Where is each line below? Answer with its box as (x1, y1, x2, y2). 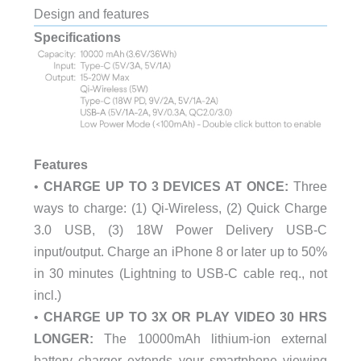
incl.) (33, 288, 61, 303)
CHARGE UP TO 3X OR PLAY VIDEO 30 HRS (43, 309, 328, 325)
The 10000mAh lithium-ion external (93, 331, 328, 346)
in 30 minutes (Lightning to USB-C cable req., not (33, 266, 328, 281)
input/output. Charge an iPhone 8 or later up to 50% (33, 244, 328, 259)
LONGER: (33, 331, 93, 346)
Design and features (33, 6, 149, 22)
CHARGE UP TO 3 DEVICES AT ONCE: (43, 179, 289, 194)
